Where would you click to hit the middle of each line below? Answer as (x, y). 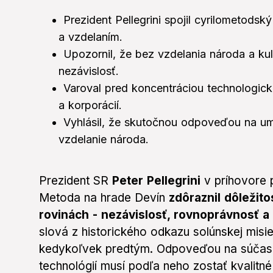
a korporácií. (90, 105)
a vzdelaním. (90, 37)
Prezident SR (76, 181)
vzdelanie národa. (104, 140)
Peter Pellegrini (158, 181)
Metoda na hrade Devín (104, 198)
